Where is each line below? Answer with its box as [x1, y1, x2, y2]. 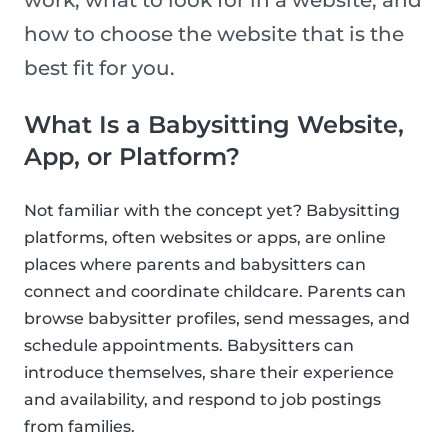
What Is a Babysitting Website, [24, 110, 404, 140]
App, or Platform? [24, 142, 240, 172]
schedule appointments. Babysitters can [24, 336, 354, 356]
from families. [24, 417, 135, 437]
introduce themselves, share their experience [24, 363, 394, 383]
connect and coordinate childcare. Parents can [24, 282, 406, 302]
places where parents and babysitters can [24, 255, 366, 275]
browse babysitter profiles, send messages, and [24, 309, 410, 329]
